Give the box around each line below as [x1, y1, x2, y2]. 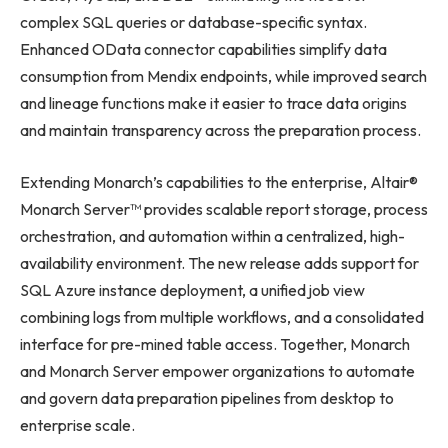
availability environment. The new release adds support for [20, 252, 419, 273]
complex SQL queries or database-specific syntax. [20, 12, 367, 33]
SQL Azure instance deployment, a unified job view [20, 279, 365, 300]
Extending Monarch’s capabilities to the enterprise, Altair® [20, 171, 418, 192]
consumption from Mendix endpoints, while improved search [20, 66, 427, 87]
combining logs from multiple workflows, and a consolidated [20, 306, 424, 327]
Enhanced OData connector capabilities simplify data [20, 39, 387, 60]
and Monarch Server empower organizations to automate [20, 360, 415, 381]
